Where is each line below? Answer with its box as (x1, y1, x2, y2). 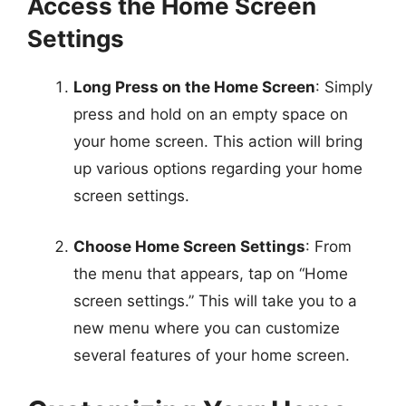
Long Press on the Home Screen (73, 78, 315, 96)
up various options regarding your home (73, 159, 362, 178)
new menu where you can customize (73, 318, 340, 337)
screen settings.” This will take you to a (73, 291, 357, 310)
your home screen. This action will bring (73, 132, 362, 150)
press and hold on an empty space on (73, 105, 348, 123)
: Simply (315, 78, 372, 96)
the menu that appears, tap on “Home (73, 264, 348, 283)
